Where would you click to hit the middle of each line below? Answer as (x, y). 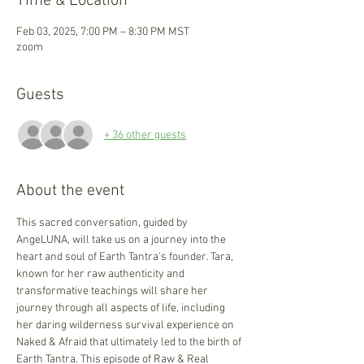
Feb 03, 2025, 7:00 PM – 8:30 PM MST (103, 32)
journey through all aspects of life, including (122, 308)
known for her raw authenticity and (102, 274)
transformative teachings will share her (113, 291)
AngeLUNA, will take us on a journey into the (122, 240)
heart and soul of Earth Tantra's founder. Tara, (126, 257)
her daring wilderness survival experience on (126, 325)
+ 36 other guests (145, 135)
